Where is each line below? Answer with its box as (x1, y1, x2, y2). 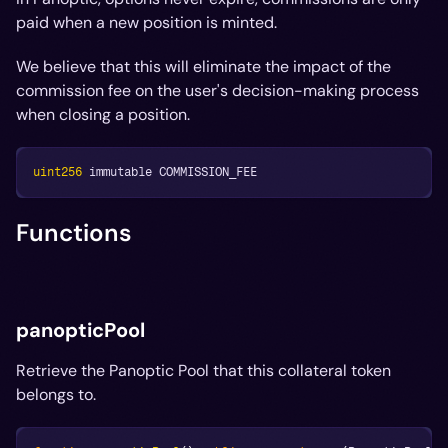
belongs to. (16, 384, 96, 405)
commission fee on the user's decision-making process (16, 80, 419, 101)
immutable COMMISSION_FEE (82, 165, 257, 179)
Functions (16, 217, 132, 248)
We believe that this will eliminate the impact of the (16, 56, 391, 77)
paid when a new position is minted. (16, 12, 277, 33)
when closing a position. (16, 104, 190, 125)
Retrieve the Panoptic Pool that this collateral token (16, 360, 391, 381)
